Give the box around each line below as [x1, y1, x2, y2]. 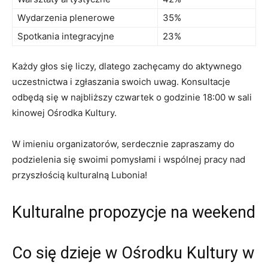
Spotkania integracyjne [17, 30, 114, 42]
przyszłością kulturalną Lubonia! [12, 169, 147, 181]
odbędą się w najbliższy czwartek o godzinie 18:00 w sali [12, 91, 252, 103]
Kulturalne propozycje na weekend [12, 202, 255, 222]
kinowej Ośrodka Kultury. [12, 106, 117, 118]
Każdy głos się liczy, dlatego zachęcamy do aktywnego [12, 60, 242, 72]
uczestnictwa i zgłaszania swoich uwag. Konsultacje [12, 75, 230, 87]
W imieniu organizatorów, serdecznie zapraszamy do [12, 138, 234, 150]
